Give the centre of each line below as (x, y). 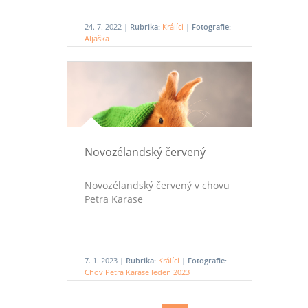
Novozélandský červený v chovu (157, 185)
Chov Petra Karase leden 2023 (137, 272)
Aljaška (97, 38)
